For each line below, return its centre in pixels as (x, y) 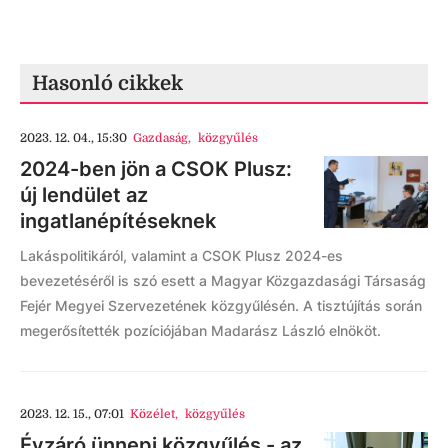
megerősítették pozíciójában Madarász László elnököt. (200, 330)
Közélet (153, 413)
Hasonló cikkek (107, 83)
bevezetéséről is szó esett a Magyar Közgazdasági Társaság (223, 280)
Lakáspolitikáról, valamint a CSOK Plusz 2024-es (181, 255)
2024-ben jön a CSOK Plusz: (156, 168)
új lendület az (84, 194)
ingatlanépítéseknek (118, 220)
